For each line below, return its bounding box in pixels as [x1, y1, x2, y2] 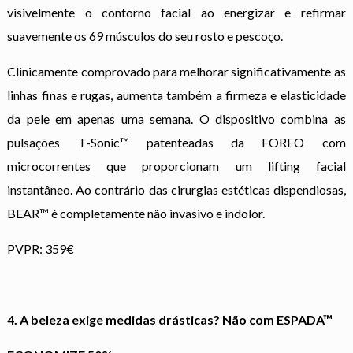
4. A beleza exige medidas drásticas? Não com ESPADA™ [7, 311, 333, 327]
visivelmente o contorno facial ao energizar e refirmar [7, 4, 346, 20]
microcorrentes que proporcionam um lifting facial [7, 158, 346, 173]
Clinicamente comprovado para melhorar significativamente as [7, 63, 346, 79]
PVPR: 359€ [7, 240, 75, 256]
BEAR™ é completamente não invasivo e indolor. [7, 205, 266, 221]
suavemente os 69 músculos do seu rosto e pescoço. [7, 28, 284, 43]
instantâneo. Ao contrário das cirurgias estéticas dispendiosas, [7, 181, 346, 197]
